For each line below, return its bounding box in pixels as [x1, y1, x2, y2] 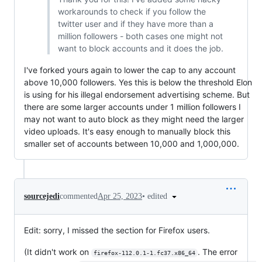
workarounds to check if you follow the [57, 6, 206, 16]
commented [60, 191, 98, 201]
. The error [197, 247, 240, 257]
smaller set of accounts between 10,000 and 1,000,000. [24, 138, 239, 149]
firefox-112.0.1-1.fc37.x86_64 [93, 250, 195, 257]
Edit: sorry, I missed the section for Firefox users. [24, 225, 210, 236]
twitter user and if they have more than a [57, 18, 213, 29]
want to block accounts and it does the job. [57, 43, 223, 53]
